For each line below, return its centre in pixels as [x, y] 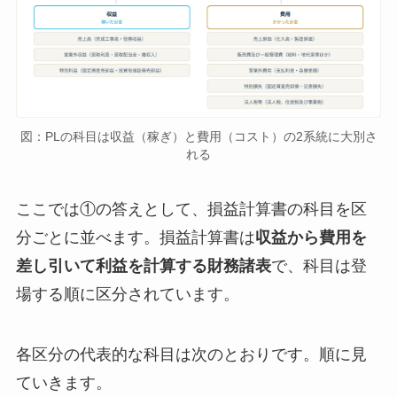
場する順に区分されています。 [127, 294]
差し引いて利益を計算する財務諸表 [143, 265]
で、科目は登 [319, 265]
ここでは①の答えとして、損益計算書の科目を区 [191, 209]
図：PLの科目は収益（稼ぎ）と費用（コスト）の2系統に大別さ [198, 136]
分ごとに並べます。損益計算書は [135, 237]
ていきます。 [63, 382]
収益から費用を [311, 237]
